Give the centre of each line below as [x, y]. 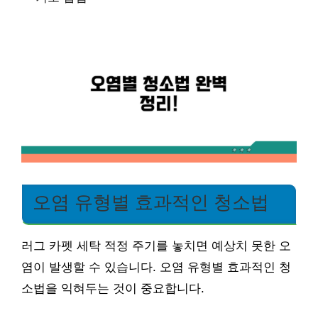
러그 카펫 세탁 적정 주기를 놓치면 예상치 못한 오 [156, 246]
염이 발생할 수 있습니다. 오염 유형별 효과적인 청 [156, 268]
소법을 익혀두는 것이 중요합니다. [113, 289]
